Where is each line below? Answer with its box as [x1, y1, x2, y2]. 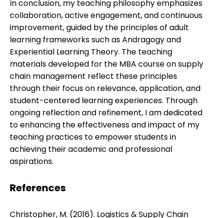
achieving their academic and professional [10, 144, 172, 155]
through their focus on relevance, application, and [10, 83, 200, 94]
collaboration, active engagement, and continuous [10, 10, 202, 21]
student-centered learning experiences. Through [10, 95, 198, 107]
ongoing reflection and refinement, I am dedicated [10, 107, 202, 119]
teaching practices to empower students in [10, 131, 176, 143]
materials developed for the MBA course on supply [10, 58, 203, 70]
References [10, 181, 66, 195]
